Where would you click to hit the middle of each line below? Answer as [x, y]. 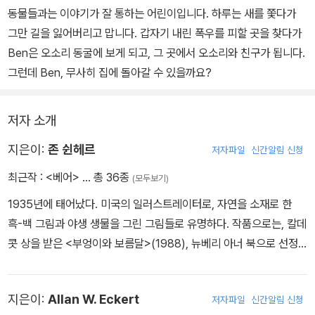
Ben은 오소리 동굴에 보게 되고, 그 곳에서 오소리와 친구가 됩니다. [156, 53]
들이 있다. [30, 283]
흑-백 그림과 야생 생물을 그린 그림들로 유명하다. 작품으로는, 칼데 [157, 224]
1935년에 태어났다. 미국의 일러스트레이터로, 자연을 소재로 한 [150, 204]
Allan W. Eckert [94, 300]
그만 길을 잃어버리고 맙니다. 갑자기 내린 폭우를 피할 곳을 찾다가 [155, 33]
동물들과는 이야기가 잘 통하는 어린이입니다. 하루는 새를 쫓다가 [152, 14]
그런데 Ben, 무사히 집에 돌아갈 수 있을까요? [110, 73]
